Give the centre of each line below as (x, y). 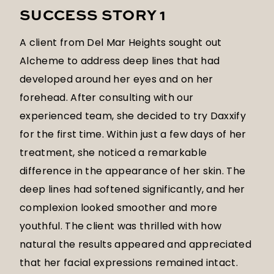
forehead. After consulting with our (107, 98)
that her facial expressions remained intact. (129, 263)
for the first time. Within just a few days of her (133, 135)
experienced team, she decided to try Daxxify (133, 116)
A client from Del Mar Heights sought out (121, 43)
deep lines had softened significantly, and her (132, 190)
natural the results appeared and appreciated (136, 245)
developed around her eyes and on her (117, 80)
